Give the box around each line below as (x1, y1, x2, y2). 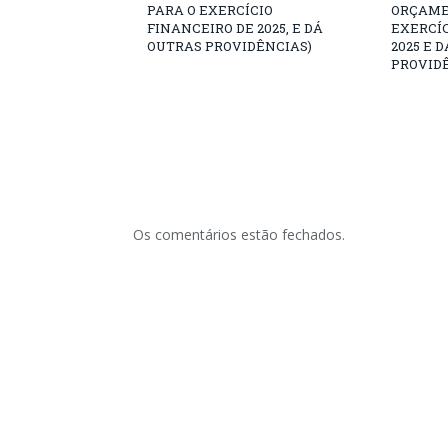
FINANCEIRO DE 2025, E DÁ (147, 19, 323, 37)
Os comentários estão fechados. (133, 225, 345, 244)
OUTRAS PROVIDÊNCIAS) (147, 37, 312, 55)
